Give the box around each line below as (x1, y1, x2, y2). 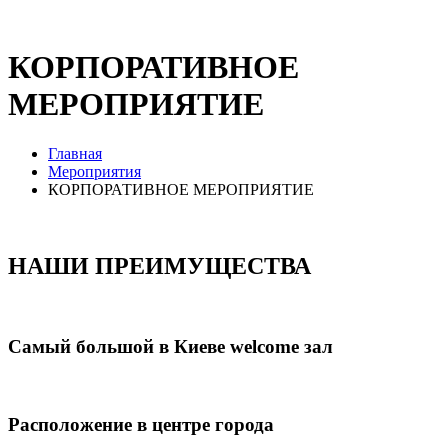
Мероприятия (48, 162, 141, 180)
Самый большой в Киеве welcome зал (8, 336, 333, 358)
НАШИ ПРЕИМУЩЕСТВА (8, 252, 311, 279)
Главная (48, 144, 102, 162)
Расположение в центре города (8, 413, 274, 435)
